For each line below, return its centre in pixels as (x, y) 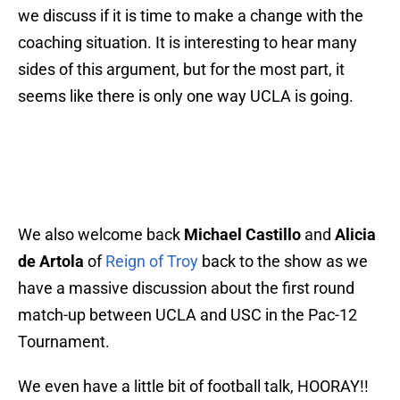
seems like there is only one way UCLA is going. (186, 96)
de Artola (51, 262)
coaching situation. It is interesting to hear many (187, 43)
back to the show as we (283, 262)
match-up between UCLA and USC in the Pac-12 (187, 315)
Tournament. (64, 342)
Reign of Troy (152, 262)
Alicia (354, 235)
